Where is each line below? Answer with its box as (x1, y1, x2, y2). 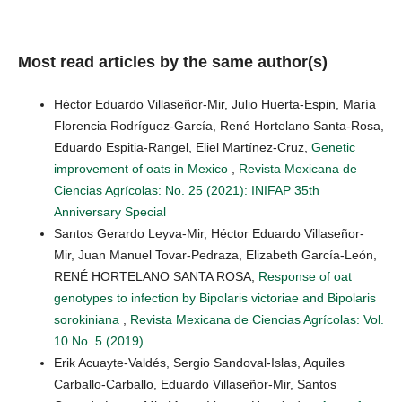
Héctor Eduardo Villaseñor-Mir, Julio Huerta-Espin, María (54, 97, 376, 112)
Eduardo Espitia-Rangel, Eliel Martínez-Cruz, (54, 140, 311, 155)
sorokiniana (54, 312, 123, 328)
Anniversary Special (54, 205, 166, 220)
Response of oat (258, 269, 352, 284)
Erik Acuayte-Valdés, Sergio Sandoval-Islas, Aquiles (54, 355, 345, 371)
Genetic (311, 140, 355, 155)
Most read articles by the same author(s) (18, 53, 328, 72)
